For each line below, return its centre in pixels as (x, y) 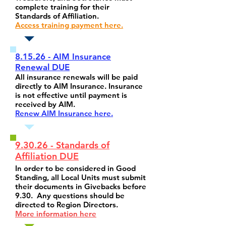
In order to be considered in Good (75, 168)
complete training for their (62, 7)
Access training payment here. (69, 25)
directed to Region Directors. (67, 205)
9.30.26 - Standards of (62, 145)
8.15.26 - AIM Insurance (63, 56)
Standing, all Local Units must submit (80, 177)
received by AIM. (45, 104)
